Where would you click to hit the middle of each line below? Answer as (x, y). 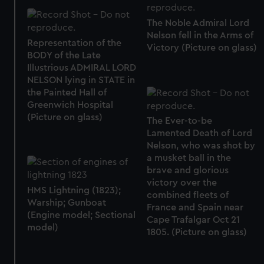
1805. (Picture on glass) (197, 232)
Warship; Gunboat (67, 203)
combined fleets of (187, 195)
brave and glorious (187, 171)
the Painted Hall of (67, 92)
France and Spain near (195, 208)
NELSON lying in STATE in (81, 80)
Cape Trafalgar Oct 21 (193, 220)
